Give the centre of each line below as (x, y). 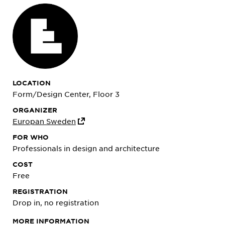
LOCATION (32, 83)
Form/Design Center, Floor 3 (66, 94)
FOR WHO (31, 137)
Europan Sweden (44, 121)
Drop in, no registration (57, 202)
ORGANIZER (35, 110)
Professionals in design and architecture (86, 148)
